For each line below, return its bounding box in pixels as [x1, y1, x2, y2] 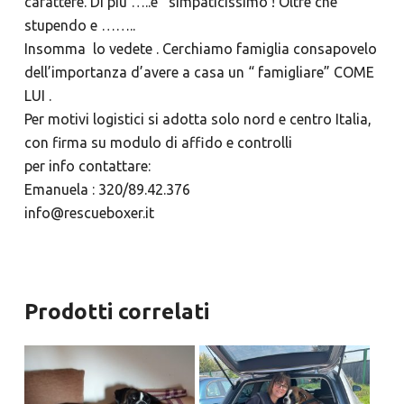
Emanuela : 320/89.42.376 [23, 181, 190, 198]
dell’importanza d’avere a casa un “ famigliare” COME [23, 64, 374, 81]
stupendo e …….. [23, 17, 135, 34]
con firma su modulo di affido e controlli [23, 134, 292, 151]
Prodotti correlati [23, 299, 209, 325]
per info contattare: [23, 158, 151, 175]
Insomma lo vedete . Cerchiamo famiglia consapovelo [23, 41, 377, 58]
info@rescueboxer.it [23, 205, 154, 222]
